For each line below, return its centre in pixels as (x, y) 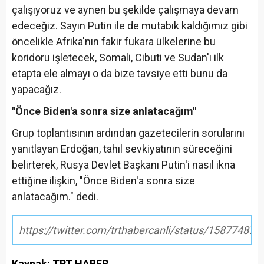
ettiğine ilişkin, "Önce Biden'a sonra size (103, 181)
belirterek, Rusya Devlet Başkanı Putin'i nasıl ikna (123, 165)
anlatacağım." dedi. (55, 197)
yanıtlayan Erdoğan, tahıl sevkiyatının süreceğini (122, 149)
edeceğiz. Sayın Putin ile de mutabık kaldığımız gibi (130, 26)
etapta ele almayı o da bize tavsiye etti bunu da (120, 74)
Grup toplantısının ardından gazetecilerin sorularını (128, 133)
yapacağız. (38, 90)
